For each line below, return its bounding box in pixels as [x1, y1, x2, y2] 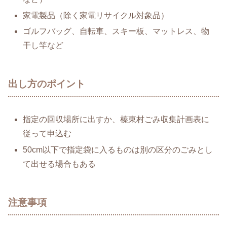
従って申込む [23, 129, 72, 138]
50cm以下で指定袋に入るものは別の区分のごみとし [23, 145, 213, 154]
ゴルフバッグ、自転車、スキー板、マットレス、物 [23, 26, 210, 35]
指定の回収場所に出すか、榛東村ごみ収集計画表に [23, 115, 210, 124]
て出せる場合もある [23, 159, 96, 168]
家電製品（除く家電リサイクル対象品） [23, 11, 169, 20]
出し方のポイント [8, 78, 85, 89]
